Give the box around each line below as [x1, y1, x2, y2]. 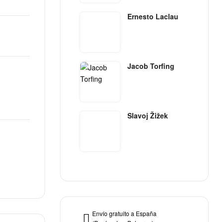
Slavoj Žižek [127, 110, 168, 120]
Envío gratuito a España [92, 209, 157, 218]
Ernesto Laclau [127, 11, 178, 21]
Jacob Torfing [127, 60, 174, 71]
